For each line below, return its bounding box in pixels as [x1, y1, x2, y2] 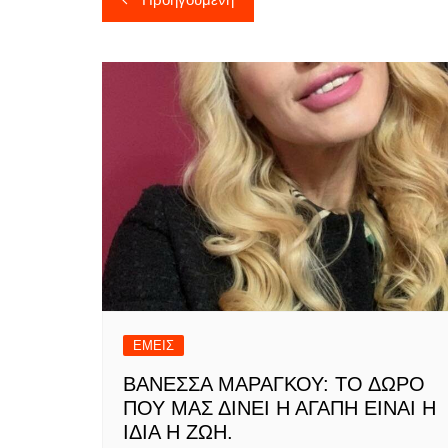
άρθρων [101, 15, 215, 52]
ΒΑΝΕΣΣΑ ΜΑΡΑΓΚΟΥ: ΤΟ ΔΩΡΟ [123, 373, 425, 396]
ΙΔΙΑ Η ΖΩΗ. [123, 421, 233, 444]
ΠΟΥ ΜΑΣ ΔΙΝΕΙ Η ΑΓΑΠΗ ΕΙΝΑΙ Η [123, 397, 436, 420]
